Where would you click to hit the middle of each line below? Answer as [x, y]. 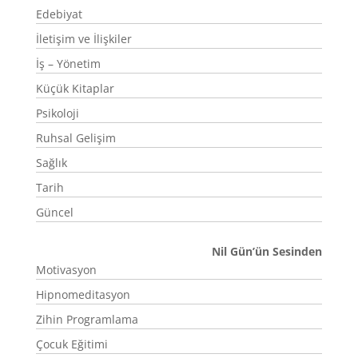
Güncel [54, 213]
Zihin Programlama [87, 320]
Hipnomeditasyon [83, 295]
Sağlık [51, 163]
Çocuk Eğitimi [72, 344]
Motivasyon [66, 270]
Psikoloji [57, 113]
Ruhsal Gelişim [76, 138]
